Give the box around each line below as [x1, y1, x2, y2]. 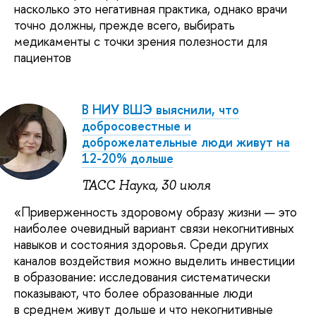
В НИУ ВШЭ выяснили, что [82, 101, 239, 119]
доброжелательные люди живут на [82, 133, 290, 152]
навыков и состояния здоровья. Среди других [14, 236, 269, 254]
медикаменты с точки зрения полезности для [14, 32, 267, 50]
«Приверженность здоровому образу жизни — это [14, 203, 297, 221]
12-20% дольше [82, 150, 174, 168]
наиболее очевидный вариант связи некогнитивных [14, 219, 294, 238]
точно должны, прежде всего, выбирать [14, 16, 235, 34]
